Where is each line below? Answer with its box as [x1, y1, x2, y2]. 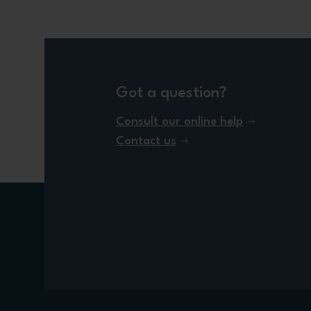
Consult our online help [116, 115, 243, 128]
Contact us [116, 135, 176, 147]
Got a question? [116, 85, 226, 101]
